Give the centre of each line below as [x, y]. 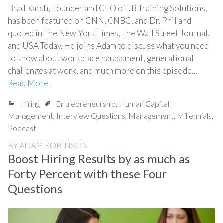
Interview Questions [91, 116]
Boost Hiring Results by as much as [99, 159]
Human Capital [144, 104]
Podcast [22, 128]
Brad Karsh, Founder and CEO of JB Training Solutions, [108, 8]
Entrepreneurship [86, 104]
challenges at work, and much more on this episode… [103, 71]
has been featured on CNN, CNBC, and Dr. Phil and [100, 21]
